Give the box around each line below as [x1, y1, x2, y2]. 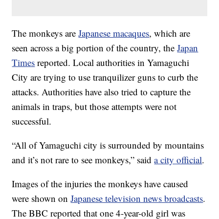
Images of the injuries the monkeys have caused [12, 177, 189, 190]
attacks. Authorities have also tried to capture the [12, 85, 191, 98]
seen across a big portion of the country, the [12, 41, 177, 54]
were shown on [12, 192, 71, 204]
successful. [12, 114, 52, 127]
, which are [149, 26, 191, 39]
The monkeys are [12, 26, 79, 39]
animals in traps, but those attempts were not [12, 100, 177, 112]
